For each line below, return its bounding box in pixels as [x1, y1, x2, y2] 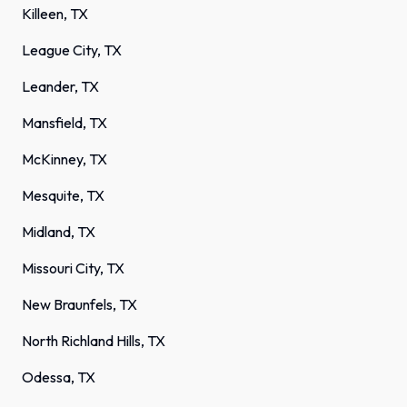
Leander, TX [22, 77, 99, 96]
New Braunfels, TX [22, 295, 137, 314]
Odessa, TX [22, 368, 95, 387]
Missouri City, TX [22, 259, 124, 278]
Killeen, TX [22, 5, 88, 24]
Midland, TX [22, 223, 95, 242]
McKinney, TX [22, 150, 107, 169]
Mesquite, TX [22, 186, 104, 205]
